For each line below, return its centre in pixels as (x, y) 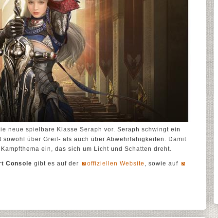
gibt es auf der (56, 163)
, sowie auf (162, 163)
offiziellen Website (116, 163)
